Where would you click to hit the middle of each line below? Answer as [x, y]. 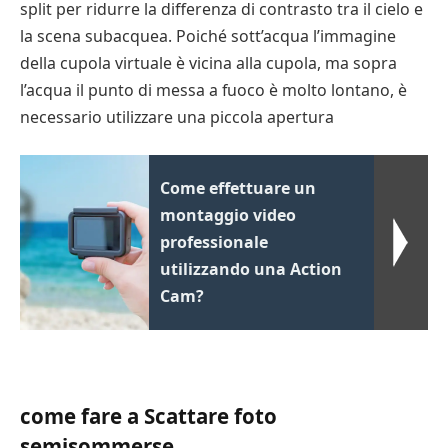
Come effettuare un [238, 188]
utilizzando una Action [251, 269]
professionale [214, 242]
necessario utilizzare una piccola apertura [177, 116]
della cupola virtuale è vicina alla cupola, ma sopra [208, 62]
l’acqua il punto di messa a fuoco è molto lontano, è [213, 89]
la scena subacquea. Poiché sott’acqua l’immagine [208, 35]
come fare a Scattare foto [148, 415]
